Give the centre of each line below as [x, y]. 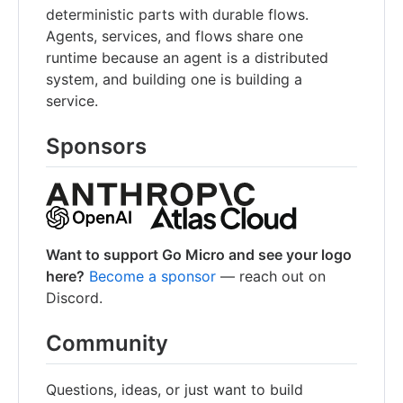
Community [107, 344]
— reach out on [271, 277]
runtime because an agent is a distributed [187, 57]
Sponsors [96, 146]
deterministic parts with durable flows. [177, 14]
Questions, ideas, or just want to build [175, 390]
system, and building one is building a [174, 79]
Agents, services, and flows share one [175, 36]
